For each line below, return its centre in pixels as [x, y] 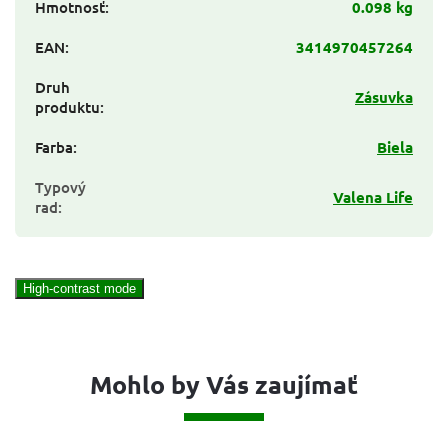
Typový [60, 187]
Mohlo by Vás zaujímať [224, 384]
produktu [67, 107]
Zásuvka [384, 97]
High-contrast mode [79, 289]
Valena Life [373, 197]
